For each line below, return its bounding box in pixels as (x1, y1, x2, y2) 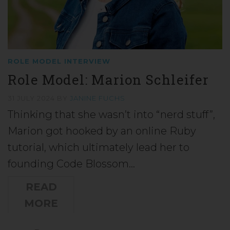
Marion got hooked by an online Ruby (8, 124, 196, 137)
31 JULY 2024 (8, 93, 57, 102)
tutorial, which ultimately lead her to (8, 141, 189, 154)
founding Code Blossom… (8, 157, 135, 170)
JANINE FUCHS (70, 93, 125, 102)
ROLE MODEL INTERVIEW (8, 56, 110, 65)
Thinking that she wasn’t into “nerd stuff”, (8, 108, 215, 121)
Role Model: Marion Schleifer (8, 70, 209, 88)
